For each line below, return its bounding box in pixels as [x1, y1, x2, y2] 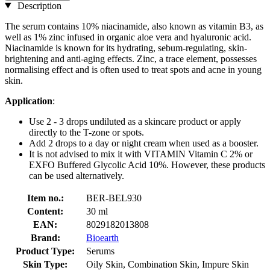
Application [5, 95, 52, 106]
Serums [86, 245, 115, 256]
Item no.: [27, 192, 64, 203]
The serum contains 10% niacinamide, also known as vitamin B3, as [5, 20, 263, 31]
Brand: [30, 232, 60, 243]
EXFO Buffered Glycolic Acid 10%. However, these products [29, 159, 265, 170]
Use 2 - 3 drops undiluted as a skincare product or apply [29, 116, 241, 127]
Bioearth [86, 232, 119, 243]
